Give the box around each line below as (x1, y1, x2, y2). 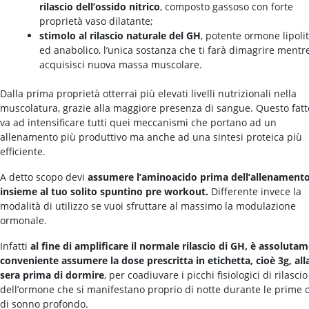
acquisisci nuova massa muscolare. (39, 58, 202, 72)
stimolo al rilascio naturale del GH (39, 29, 201, 43)
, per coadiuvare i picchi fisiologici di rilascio (104, 268, 308, 282)
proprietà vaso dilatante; (39, 14, 153, 28)
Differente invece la (208, 185, 301, 199)
